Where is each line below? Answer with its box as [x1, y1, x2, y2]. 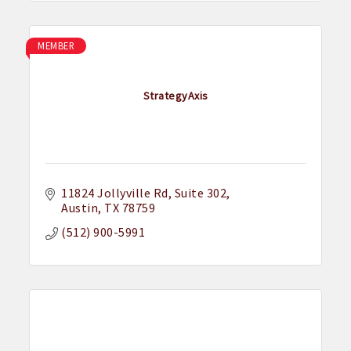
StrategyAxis [143, 88, 208, 103]
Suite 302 [174, 185, 227, 201]
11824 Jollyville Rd [61, 185, 168, 201]
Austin [61, 200, 99, 216]
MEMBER [38, 39, 75, 52]
